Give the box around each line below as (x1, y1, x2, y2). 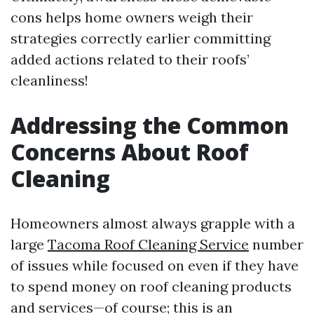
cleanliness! (11, 71, 88, 89)
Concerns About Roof (11, 137, 249, 167)
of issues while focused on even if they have (11, 257, 299, 274)
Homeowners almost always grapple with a (11, 214, 295, 232)
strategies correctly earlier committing (11, 29, 271, 47)
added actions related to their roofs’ (11, 50, 250, 68)
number (249, 235, 303, 253)
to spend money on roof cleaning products (11, 278, 292, 295)
